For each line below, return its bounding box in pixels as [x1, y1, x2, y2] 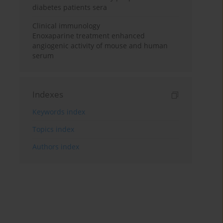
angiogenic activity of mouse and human [32, 41, 168, 51]
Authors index [32, 142, 80, 152]
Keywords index [32, 107, 86, 117]
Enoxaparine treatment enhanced [32, 31, 145, 41]
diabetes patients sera [32, 2, 108, 12]
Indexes [32, 89, 64, 101]
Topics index [32, 124, 75, 134]
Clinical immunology [32, 21, 101, 31]
